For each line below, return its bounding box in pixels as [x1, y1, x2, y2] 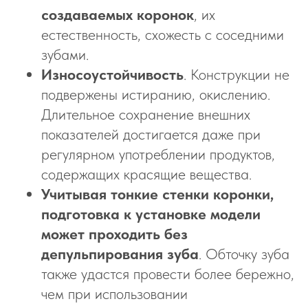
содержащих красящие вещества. [41, 165, 252, 183]
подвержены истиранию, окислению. [41, 85, 270, 103]
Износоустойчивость [41, 65, 184, 83]
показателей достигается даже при [41, 125, 261, 143]
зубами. [41, 45, 89, 63]
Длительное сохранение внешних [41, 105, 250, 123]
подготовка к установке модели [41, 205, 261, 223]
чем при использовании [41, 285, 188, 302]
